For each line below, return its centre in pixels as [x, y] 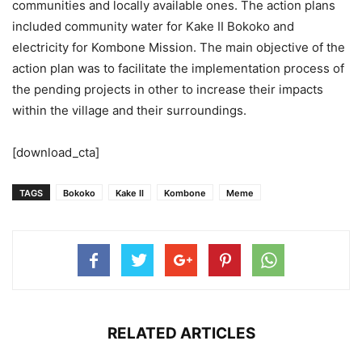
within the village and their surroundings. [129, 110]
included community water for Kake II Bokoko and [153, 26]
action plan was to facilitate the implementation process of [178, 68]
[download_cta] [56, 152]
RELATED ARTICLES [181, 333]
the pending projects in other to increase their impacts [168, 89]
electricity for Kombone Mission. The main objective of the [179, 47]
